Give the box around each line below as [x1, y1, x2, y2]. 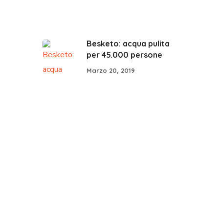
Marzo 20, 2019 [87, 66, 135, 74]
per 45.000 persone [87, 50, 162, 60]
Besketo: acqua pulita [87, 39, 170, 48]
